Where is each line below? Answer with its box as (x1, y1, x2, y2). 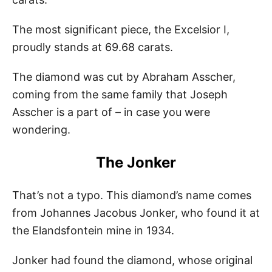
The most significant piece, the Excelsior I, (12, 22, 229, 36)
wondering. (12, 123, 70, 136)
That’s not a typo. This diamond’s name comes (12, 188, 251, 202)
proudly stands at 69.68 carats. (12, 40, 173, 53)
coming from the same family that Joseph (12, 87, 228, 101)
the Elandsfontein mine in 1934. (12, 223, 174, 237)
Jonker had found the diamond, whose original (12, 253, 253, 267)
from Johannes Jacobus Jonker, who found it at (12, 206, 260, 219)
